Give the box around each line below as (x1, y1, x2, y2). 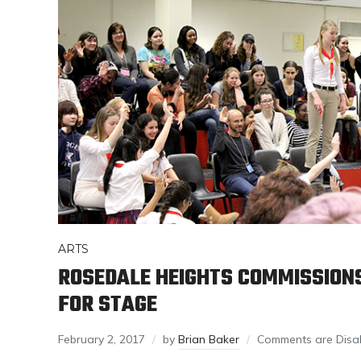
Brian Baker (178, 331, 239, 346)
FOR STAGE (58, 287, 157, 322)
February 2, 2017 (58, 331, 145, 346)
